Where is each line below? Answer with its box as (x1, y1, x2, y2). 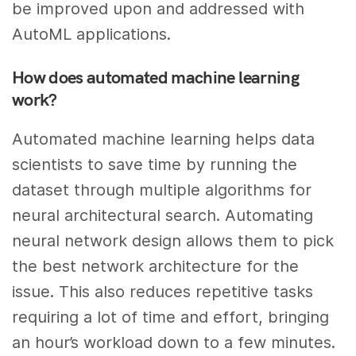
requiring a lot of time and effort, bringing (12, 308, 330, 327)
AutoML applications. (12, 24, 172, 44)
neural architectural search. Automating (12, 206, 314, 226)
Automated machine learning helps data (12, 130, 315, 149)
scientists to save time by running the (12, 155, 298, 175)
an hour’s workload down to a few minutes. (12, 333, 336, 353)
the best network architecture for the (12, 257, 300, 277)
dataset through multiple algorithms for (12, 180, 312, 200)
